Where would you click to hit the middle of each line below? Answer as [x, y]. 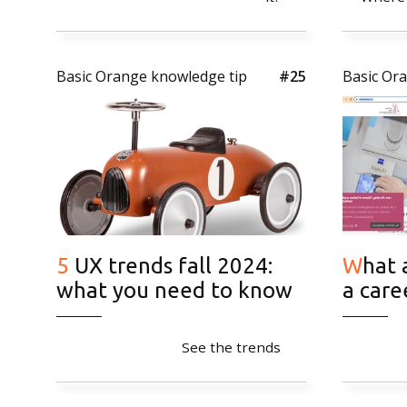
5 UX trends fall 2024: [63, 265]
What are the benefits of [352, 265]
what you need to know [174, 290]
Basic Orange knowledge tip [152, 77]
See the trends [231, 347]
